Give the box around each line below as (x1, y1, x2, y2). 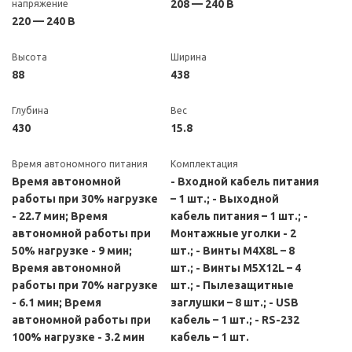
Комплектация (170, 159, 238, 169)
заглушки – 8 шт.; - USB (170, 296, 299, 309)
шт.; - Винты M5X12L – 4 (170, 262, 301, 274)
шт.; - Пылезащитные (170, 279, 294, 291)
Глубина (12, 105, 49, 115)
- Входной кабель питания (170, 175, 319, 188)
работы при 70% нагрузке (12, 279, 158, 291)
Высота (12, 52, 47, 62)
